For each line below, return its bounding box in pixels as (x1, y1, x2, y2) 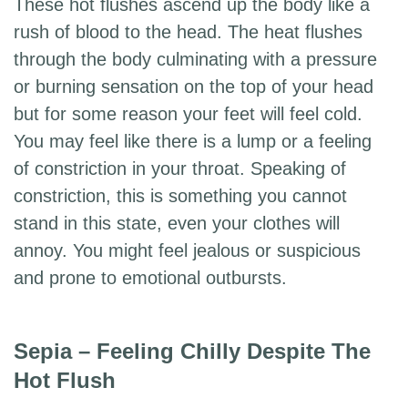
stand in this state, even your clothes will (14, 213, 340, 234)
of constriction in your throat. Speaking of (14, 158, 346, 179)
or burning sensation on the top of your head (14, 76, 373, 97)
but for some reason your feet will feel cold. (14, 104, 362, 125)
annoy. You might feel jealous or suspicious (14, 240, 361, 261)
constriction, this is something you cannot (14, 186, 347, 207)
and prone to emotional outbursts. (14, 268, 287, 289)
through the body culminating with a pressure (14, 49, 377, 70)
